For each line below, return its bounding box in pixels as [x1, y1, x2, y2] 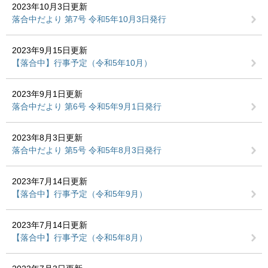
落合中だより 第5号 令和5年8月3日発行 [12, 145, 162, 155]
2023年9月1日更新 [12, 89, 83, 99]
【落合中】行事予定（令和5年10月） [12, 58, 152, 68]
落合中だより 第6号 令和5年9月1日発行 [12, 102, 162, 111]
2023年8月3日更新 [12, 133, 83, 142]
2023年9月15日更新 [12, 45, 87, 55]
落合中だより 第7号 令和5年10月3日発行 [12, 14, 166, 24]
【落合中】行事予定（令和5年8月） [12, 233, 147, 242]
